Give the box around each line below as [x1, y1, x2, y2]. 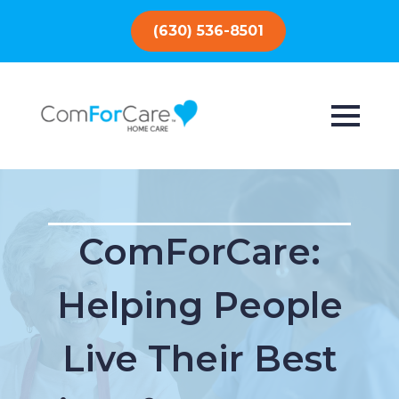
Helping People [56, 283, 343, 327]
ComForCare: [78, 230, 321, 273]
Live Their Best [61, 337, 338, 380]
